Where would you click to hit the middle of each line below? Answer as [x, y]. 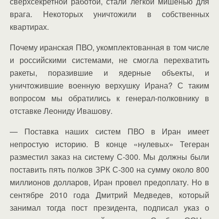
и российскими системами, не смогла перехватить [109, 60]
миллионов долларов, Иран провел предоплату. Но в [109, 182]
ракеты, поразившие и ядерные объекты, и [109, 72]
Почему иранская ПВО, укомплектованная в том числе [109, 47]
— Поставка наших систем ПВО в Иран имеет [109, 131]
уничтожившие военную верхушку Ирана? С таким [109, 85]
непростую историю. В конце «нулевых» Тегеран [109, 144]
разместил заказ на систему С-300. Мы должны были [109, 156]
